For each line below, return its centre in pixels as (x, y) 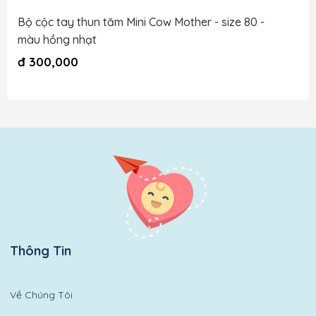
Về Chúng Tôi (42, 294)
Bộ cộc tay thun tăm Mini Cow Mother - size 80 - (141, 22)
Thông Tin (41, 250)
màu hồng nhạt (57, 39)
